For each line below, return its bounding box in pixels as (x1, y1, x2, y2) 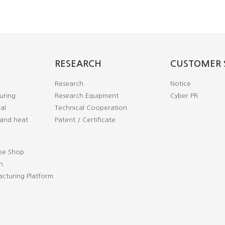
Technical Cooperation (55, 104, 127, 111)
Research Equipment (55, 92, 119, 99)
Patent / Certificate (55, 117, 116, 123)
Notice (170, 80, 191, 87)
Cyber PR (170, 92, 198, 99)
